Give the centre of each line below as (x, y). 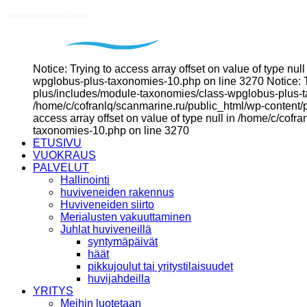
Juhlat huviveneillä (106, 229)
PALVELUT (61, 167)
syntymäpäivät (123, 241)
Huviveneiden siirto (107, 204)
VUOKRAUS (64, 155)
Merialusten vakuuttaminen (126, 217)
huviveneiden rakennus (117, 192)
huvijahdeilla (119, 278)
